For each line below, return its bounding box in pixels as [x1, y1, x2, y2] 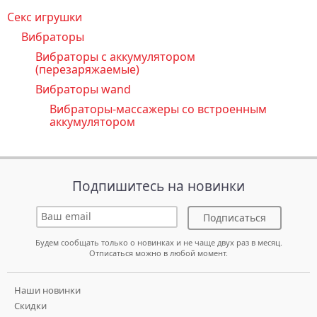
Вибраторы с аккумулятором [35, 48, 195, 64]
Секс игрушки [7, 8, 82, 25]
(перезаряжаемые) [35, 61, 139, 77]
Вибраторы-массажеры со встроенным [50, 100, 267, 117]
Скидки [14, 299, 47, 312]
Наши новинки [14, 284, 81, 297]
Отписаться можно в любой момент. [89, 247, 228, 258]
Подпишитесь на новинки [72, 176, 245, 195]
